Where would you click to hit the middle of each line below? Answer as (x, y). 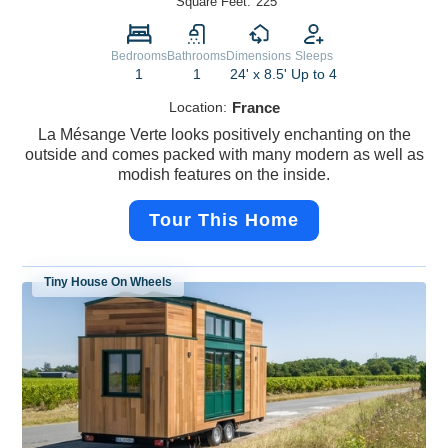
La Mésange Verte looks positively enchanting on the (224, 135)
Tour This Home (224, 220)
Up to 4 (314, 74)
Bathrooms (196, 56)
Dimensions (258, 56)
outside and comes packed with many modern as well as (224, 155)
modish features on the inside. (224, 175)
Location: (197, 107)
